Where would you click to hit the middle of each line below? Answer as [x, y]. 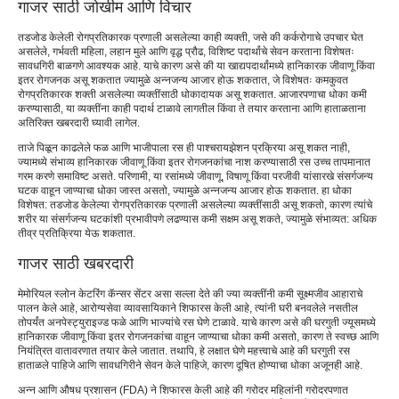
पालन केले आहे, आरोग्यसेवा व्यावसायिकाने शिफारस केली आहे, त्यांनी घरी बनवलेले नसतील [188, 308]
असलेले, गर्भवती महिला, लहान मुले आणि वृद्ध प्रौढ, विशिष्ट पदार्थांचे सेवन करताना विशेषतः [186, 51]
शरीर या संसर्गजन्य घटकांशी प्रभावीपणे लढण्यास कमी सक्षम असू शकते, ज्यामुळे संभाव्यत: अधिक [197, 219]
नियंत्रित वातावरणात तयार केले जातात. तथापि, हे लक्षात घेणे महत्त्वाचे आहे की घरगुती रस [184, 350]
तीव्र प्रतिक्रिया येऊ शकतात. [77, 233]
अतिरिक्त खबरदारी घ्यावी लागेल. [79, 122]
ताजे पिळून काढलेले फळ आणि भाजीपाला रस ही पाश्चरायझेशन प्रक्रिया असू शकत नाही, [184, 147]
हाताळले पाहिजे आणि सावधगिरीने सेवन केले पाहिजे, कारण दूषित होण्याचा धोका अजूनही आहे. [190, 365]
